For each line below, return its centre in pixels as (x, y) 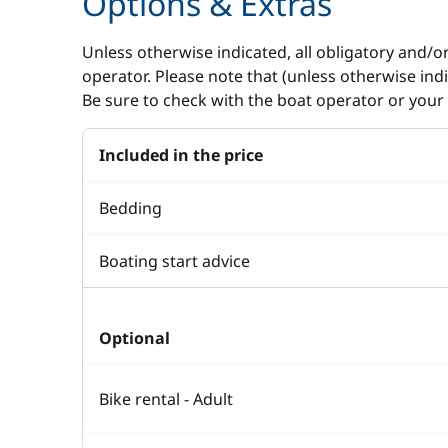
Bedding (130, 208)
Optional (134, 338)
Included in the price (181, 155)
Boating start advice (174, 261)
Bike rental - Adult (166, 399)
